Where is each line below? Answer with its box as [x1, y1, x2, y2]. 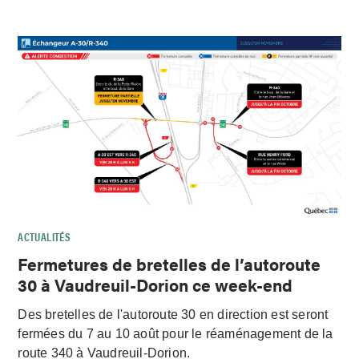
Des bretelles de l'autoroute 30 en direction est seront [18, 308, 329, 322]
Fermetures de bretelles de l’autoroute [18, 252, 321, 276]
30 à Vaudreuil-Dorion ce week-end [18, 272, 293, 297]
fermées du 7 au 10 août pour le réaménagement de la [18, 327, 333, 341]
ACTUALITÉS [18, 228, 71, 245]
